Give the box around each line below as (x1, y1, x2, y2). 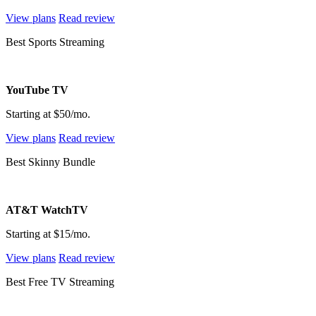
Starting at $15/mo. (6, 227, 90, 240)
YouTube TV (6, 83, 68, 96)
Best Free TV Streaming (6, 275, 114, 288)
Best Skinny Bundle (6, 155, 95, 168)
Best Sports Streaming (6, 35, 104, 48)
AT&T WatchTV (6, 203, 88, 216)
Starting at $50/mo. (6, 107, 90, 120)
